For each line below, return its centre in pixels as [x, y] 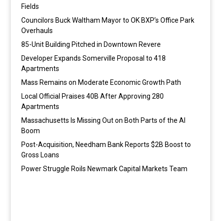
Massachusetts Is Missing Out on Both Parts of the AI [103, 120]
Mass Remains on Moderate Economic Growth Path [101, 82]
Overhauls [37, 31]
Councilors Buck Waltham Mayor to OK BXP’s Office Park [108, 20]
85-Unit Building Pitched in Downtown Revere [91, 44]
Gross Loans [40, 155]
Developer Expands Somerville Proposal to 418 [93, 58]
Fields [30, 6]
